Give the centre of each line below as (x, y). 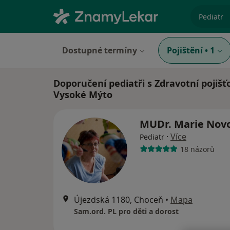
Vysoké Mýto (83, 94)
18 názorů (197, 149)
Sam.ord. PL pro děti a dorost (126, 211)
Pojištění (185, 50)
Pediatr (152, 137)
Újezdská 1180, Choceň (119, 200)
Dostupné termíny (100, 50)
